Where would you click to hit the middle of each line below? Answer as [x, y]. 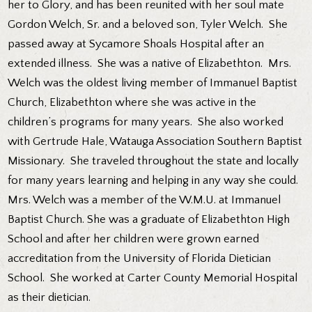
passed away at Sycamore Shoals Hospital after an [136, 44]
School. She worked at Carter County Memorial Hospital [153, 278]
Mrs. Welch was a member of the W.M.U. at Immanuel [145, 200]
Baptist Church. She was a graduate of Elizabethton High [149, 220]
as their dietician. [49, 298]
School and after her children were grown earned [134, 239]
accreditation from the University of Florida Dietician [140, 259]
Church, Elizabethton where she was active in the [132, 103]
